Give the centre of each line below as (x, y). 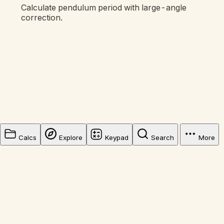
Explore (71, 137)
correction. (42, 18)
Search (162, 137)
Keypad (117, 137)
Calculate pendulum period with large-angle (104, 8)
